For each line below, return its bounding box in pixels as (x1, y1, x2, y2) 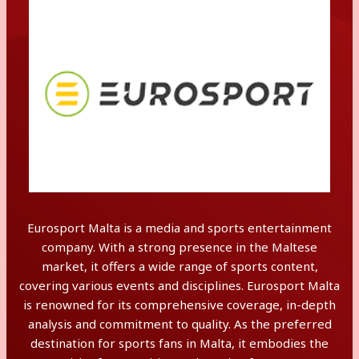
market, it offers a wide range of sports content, (41, 258, 318, 274)
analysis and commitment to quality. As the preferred (27, 316, 332, 332)
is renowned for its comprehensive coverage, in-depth (23, 296, 336, 313)
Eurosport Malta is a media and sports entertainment (27, 220, 332, 236)
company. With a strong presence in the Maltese (42, 239, 317, 255)
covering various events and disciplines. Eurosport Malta (19, 277, 340, 293)
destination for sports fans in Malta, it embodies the (30, 335, 329, 351)
